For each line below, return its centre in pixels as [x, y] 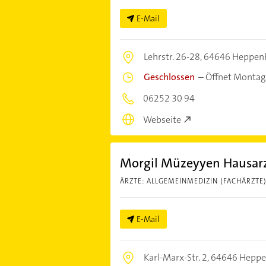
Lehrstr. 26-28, [173, 56]
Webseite [162, 120]
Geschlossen [169, 77]
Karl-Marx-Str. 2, [177, 258]
